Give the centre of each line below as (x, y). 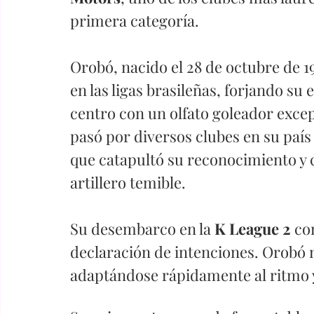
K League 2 (254, 228)
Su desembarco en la (142, 228)
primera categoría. (135, 20)
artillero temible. (128, 182)
